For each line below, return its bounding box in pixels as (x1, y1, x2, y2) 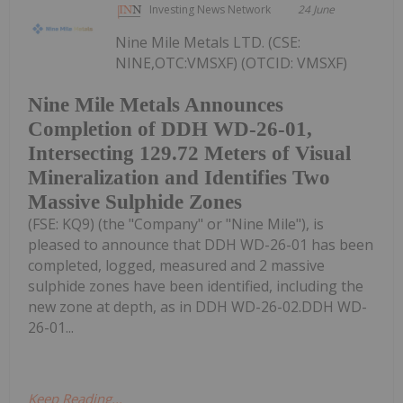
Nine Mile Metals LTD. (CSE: (115, 32, 301, 53)
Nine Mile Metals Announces (28, 93, 283, 116)
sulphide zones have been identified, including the (28, 275, 363, 296)
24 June (298, 2, 336, 18)
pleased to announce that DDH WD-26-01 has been (28, 234, 373, 255)
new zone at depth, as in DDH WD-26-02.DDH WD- (28, 296, 367, 317)
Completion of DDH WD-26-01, (28, 117, 312, 140)
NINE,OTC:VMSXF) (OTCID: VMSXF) (115, 53, 348, 74)
